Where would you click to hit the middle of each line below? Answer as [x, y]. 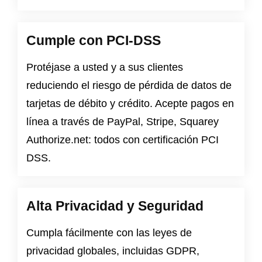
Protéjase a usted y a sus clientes [105, 68]
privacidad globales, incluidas [96, 251]
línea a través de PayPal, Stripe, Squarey [123, 122]
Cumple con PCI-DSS [94, 41]
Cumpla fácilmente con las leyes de [109, 233]
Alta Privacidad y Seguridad [115, 206]
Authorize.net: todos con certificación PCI [123, 140]
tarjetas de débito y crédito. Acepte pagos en [130, 104]
